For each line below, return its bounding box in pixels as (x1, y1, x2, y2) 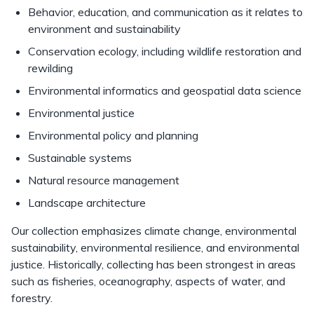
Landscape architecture (28, 196, 146, 210)
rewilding (28, 61, 73, 75)
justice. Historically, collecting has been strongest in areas (11, 257, 296, 271)
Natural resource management (28, 173, 179, 187)
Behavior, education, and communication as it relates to (28, 5, 303, 19)
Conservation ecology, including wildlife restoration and (28, 44, 301, 58)
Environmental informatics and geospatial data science (28, 83, 301, 97)
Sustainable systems (28, 151, 132, 165)
